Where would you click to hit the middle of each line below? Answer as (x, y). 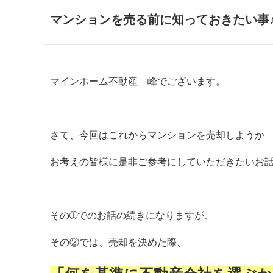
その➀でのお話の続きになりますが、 (132, 215)
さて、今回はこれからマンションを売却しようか (157, 135)
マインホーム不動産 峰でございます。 (138, 81)
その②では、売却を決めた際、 (118, 242)
